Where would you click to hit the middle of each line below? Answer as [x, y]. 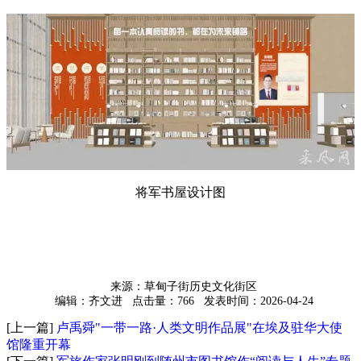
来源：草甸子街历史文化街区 [180, 287]
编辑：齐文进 [85, 301]
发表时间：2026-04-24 [255, 301]
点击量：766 [160, 301]
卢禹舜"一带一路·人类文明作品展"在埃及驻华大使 [199, 328]
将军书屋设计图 [180, 193]
